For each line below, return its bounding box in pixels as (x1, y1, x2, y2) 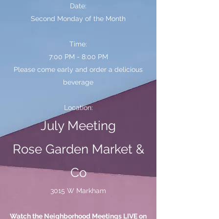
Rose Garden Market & (12, 142, 144, 156)
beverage (63, 78, 93, 86)
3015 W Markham (50, 187, 106, 195)
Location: (64, 104, 93, 111)
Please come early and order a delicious (14, 66, 143, 73)
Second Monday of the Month (31, 15, 126, 22)
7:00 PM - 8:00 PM (48, 53, 108, 61)
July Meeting (41, 118, 116, 133)
